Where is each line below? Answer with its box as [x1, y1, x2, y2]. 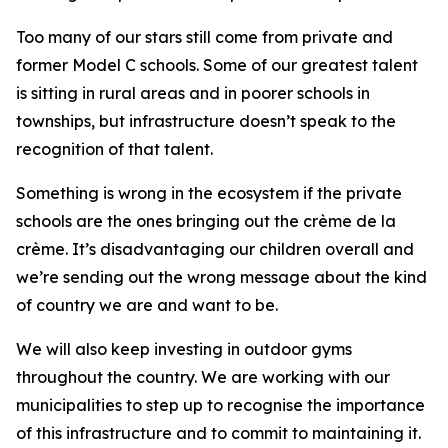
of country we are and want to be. [16, 295, 278, 315]
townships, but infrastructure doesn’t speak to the [16, 111, 396, 131]
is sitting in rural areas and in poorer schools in [16, 83, 370, 103]
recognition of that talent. [16, 139, 213, 159]
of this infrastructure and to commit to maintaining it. [16, 423, 421, 443]
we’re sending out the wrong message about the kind [16, 267, 427, 287]
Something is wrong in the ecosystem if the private [16, 183, 402, 203]
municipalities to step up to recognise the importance [16, 395, 425, 415]
